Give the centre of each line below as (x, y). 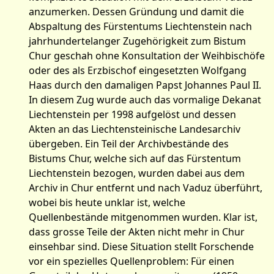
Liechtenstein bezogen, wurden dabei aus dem (137, 173)
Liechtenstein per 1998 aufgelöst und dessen (132, 114)
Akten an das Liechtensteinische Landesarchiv (135, 129)
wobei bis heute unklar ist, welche (107, 202)
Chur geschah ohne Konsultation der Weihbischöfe (147, 56)
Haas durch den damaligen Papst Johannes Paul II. (145, 85)
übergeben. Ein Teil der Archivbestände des (129, 144)
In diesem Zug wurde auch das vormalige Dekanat (145, 100)
